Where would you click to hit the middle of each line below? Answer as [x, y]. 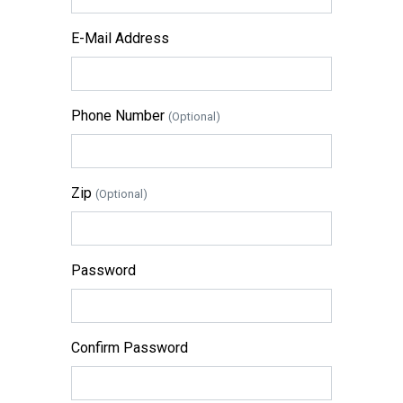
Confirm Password [130, 348]
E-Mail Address [120, 38]
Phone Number [120, 116]
